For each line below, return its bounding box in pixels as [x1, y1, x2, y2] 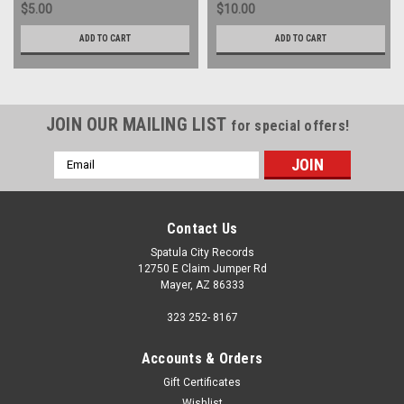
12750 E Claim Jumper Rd [137, 262, 267, 275]
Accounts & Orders [141, 349, 263, 367]
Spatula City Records [150, 245, 254, 259]
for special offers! [231, 116, 350, 134]
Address [53, 170, 102, 186]
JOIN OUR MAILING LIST [45, 113, 232, 135]
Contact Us [166, 219, 238, 237]
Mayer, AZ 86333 [160, 278, 244, 291]
